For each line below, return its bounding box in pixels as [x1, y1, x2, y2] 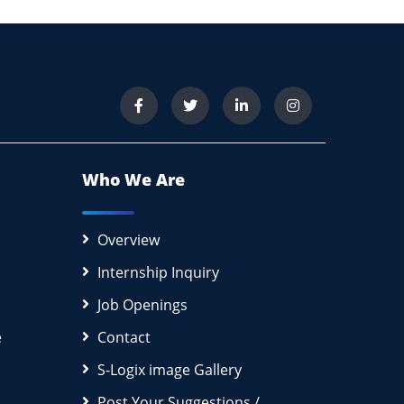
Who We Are [82, 168, 185, 190]
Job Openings [97, 294, 188, 315]
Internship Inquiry [97, 262, 219, 282]
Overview [97, 229, 160, 250]
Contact [97, 326, 151, 347]
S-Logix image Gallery [97, 359, 242, 380]
